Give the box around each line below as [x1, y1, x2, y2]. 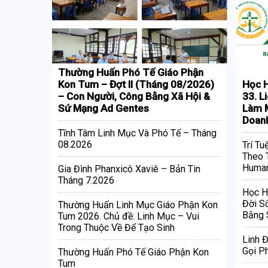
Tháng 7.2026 [58, 174, 114, 186]
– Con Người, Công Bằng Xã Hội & [58, 90, 210, 102]
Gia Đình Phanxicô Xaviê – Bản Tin [58, 163, 200, 175]
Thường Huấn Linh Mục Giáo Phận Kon [58, 199, 218, 211]
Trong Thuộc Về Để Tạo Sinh [58, 221, 175, 233]
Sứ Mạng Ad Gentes [58, 102, 149, 114]
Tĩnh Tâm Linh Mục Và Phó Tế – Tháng [58, 127, 217, 139]
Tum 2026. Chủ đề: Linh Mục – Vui [58, 210, 199, 222]
